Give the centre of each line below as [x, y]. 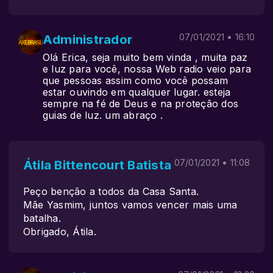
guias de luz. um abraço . [103, 115]
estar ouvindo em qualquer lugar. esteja [137, 92]
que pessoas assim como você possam [136, 80]
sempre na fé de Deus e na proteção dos [141, 104]
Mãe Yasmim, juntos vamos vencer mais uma [130, 205]
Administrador [88, 39]
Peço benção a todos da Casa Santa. [111, 191]
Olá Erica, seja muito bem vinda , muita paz [145, 57]
